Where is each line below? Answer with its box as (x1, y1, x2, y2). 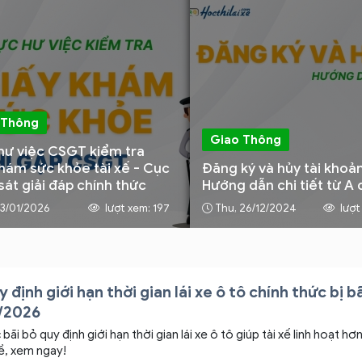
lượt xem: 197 (103, 201, 170, 215)
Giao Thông (210, 132, 281, 147)
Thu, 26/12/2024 (215, 201, 297, 215)
